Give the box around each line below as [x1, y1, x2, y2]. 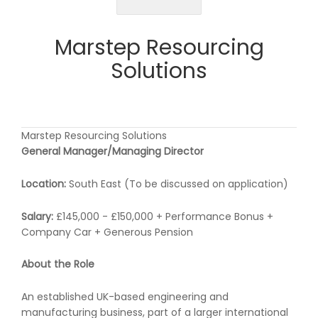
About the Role [21, 257, 94, 272]
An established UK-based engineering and [21, 290, 229, 305]
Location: [21, 176, 66, 191]
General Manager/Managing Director [21, 144, 204, 158]
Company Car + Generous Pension [21, 224, 193, 239]
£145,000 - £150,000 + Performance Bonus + [53, 209, 273, 224]
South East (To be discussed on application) [66, 176, 288, 191]
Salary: [21, 209, 53, 224]
